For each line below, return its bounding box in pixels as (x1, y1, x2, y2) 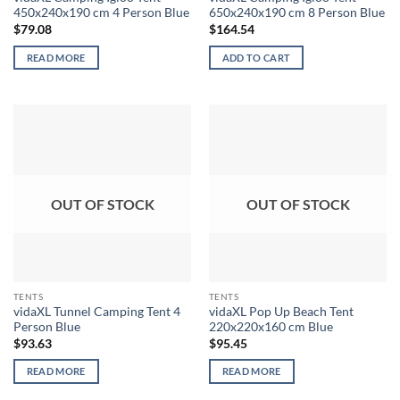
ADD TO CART (221, 51, 291, 63)
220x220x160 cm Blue (208, 320, 333, 335)
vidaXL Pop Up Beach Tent (208, 304, 354, 320)
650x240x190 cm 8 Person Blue (208, 5, 385, 21)
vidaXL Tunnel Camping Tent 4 (12, 304, 180, 320)
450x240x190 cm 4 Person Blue (12, 5, 189, 21)
